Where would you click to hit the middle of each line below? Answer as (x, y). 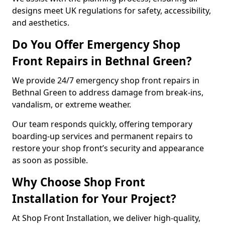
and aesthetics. (41, 23)
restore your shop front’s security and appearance (108, 148)
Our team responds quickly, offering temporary (102, 124)
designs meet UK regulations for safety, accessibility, (111, 11)
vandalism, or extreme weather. (73, 104)
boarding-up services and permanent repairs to (102, 136)
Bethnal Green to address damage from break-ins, (108, 92)
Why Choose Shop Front (79, 182)
